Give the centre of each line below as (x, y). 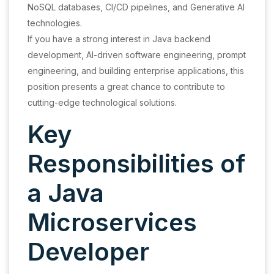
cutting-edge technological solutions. (102, 103)
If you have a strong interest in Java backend (119, 39)
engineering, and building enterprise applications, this (136, 71)
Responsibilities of (136, 164)
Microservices (112, 223)
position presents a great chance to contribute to (126, 87)
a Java (66, 193)
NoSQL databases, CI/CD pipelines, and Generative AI (136, 7)
